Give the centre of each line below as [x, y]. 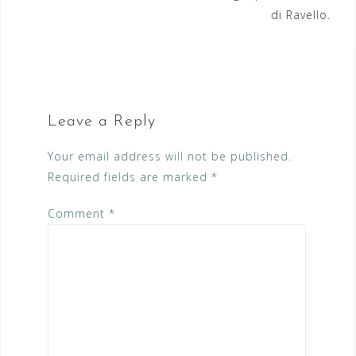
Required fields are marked [130, 177]
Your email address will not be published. [170, 157]
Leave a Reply [102, 122]
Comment [78, 214]
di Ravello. [301, 15]
